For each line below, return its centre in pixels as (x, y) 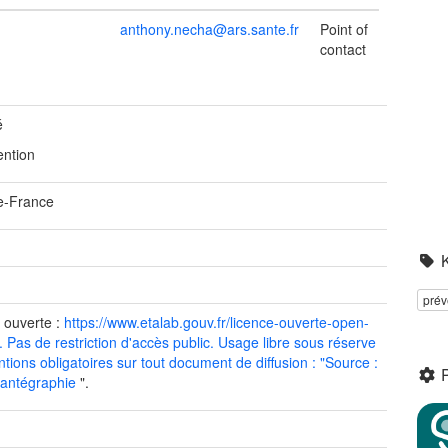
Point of (344, 29)
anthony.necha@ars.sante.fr (209, 29)
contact (343, 49)
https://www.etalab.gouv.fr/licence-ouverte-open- (217, 322)
